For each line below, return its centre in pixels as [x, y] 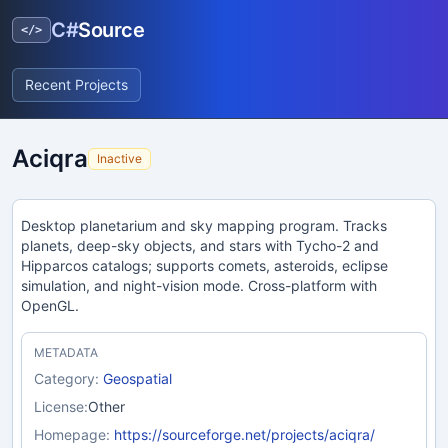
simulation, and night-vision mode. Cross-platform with [199, 285]
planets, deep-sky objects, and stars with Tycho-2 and [200, 245]
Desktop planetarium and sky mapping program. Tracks [204, 225]
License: [61, 406]
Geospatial [137, 378]
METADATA [66, 352]
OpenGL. [50, 305]
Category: [66, 378]
